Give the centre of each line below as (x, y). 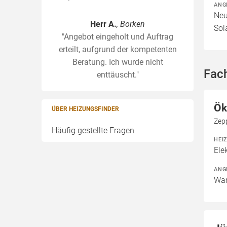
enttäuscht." (118, 75)
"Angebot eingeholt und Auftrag (118, 37)
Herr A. (103, 24)
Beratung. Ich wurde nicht (118, 62)
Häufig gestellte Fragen (93, 130)
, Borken (131, 24)
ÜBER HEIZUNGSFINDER (85, 109)
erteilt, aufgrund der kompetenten (118, 49)
